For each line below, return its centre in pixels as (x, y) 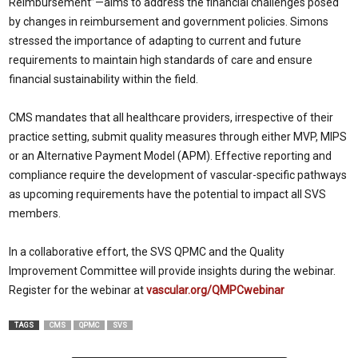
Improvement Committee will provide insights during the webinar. (172, 271)
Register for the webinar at (76, 290)
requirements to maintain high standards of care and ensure (161, 60)
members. (35, 213)
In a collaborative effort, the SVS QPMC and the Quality (147, 252)
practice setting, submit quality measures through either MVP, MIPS (178, 137)
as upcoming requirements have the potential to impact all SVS (167, 194)
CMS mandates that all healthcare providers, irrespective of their (171, 117)
